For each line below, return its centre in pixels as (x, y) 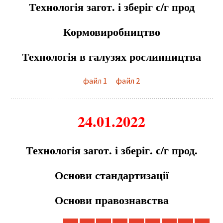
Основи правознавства (111, 200)
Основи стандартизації (111, 175)
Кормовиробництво (111, 32)
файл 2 (128, 81)
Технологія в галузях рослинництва (111, 56)
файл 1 (95, 81)
